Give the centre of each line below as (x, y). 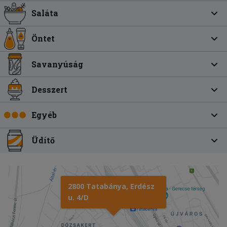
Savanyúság (58, 64)
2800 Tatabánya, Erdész (111, 186)
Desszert (50, 89)
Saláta (45, 13)
